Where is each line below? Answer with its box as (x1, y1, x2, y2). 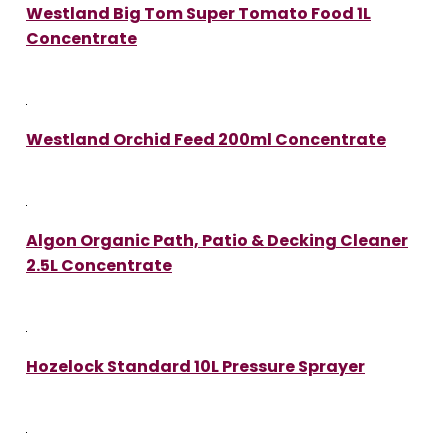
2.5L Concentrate (26, 253, 172, 277)
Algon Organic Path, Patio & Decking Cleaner (26, 228, 408, 252)
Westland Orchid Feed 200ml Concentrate (26, 127, 386, 151)
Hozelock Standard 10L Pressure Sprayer (26, 354, 365, 378)
